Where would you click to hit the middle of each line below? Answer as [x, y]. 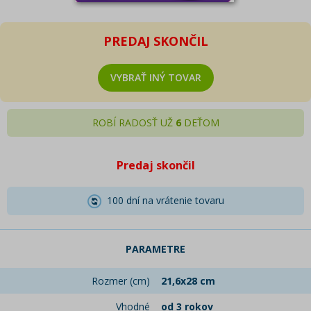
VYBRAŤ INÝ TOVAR [155, 77]
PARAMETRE [155, 249]
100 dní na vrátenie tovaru [162, 200]
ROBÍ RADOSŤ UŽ [134, 123]
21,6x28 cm [188, 281]
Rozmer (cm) [121, 281]
